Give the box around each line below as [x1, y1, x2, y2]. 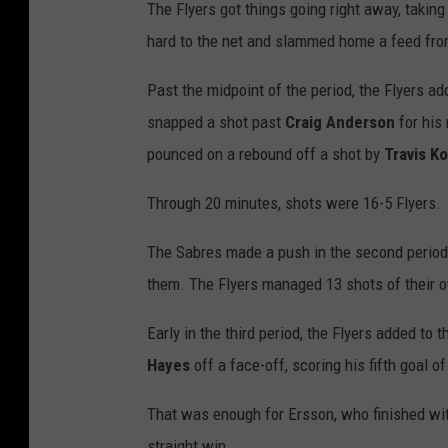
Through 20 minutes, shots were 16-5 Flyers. [147, 193, 441, 214]
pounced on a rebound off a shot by [147, 144, 384, 165]
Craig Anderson [285, 112, 395, 133]
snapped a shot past [147, 112, 285, 133]
